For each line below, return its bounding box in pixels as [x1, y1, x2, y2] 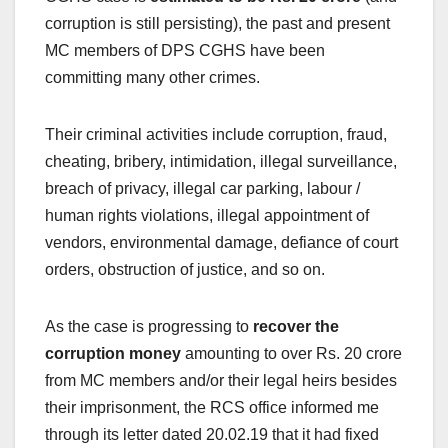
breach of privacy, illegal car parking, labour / [45, 180, 360, 198]
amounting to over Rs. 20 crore [181, 345, 402, 363]
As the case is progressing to [45, 318, 253, 336]
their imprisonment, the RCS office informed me [45, 399, 379, 417]
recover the [253, 318, 339, 336]
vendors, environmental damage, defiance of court [45, 234, 398, 252]
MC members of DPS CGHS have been [45, 42, 325, 60]
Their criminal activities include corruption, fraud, [45, 126, 387, 144]
